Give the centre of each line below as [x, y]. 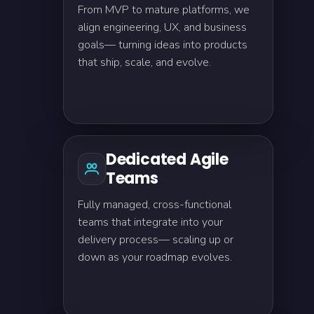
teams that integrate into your [150, 222]
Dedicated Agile [167, 159]
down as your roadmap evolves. [155, 257]
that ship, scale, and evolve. [144, 62]
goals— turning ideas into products [163, 45]
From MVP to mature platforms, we [164, 10]
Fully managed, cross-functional [155, 205]
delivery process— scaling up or [156, 240]
